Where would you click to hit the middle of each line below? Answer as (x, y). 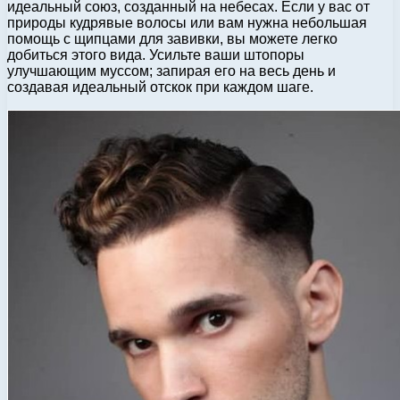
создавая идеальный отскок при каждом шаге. (160, 87)
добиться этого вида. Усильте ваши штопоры (156, 54)
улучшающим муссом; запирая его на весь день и (171, 71)
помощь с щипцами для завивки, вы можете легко (172, 38)
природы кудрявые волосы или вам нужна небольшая (187, 22)
